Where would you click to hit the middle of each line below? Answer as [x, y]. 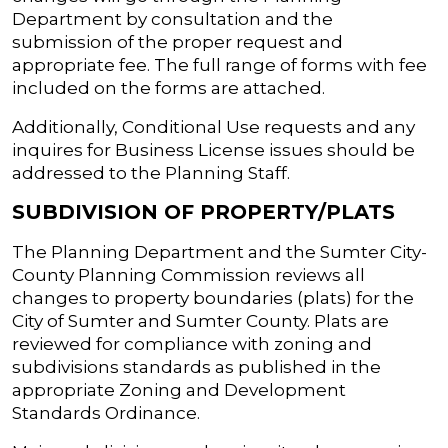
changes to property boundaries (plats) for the [213, 298]
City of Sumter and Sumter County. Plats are [200, 321]
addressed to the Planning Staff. [151, 173]
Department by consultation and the [172, 19]
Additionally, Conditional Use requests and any [213, 127]
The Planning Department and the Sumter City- [219, 252]
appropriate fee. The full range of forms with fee [219, 65]
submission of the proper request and [177, 42]
